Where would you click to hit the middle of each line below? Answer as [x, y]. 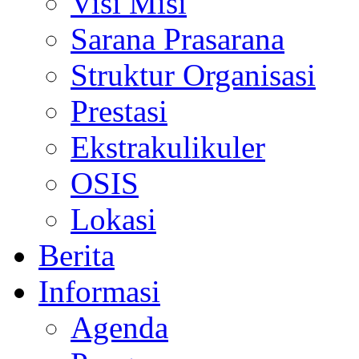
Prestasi [119, 111]
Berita [77, 256]
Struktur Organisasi [193, 75]
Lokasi [113, 220]
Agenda [119, 328]
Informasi [99, 292]
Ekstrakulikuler [168, 147]
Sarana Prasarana [177, 39]
